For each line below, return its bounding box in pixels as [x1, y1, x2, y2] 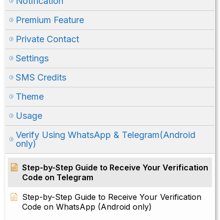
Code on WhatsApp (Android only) [22, 202, 152, 212]
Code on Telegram [22, 172, 93, 183]
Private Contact [16, 34, 79, 45]
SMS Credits [16, 72, 66, 83]
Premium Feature [16, 15, 84, 26]
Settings [16, 53, 49, 64]
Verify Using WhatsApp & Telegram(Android [16, 130, 195, 140]
